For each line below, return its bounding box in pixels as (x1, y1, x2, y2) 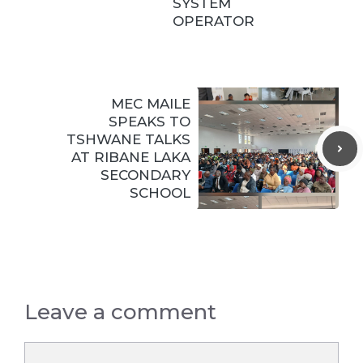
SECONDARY (100, 167, 190, 184)
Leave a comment (24, 299, 216, 326)
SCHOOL (130, 185, 190, 202)
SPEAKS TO (109, 113, 190, 130)
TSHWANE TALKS (66, 131, 190, 148)
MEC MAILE (111, 96, 190, 113)
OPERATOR (173, 13, 254, 30)
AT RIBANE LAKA (71, 149, 190, 166)
